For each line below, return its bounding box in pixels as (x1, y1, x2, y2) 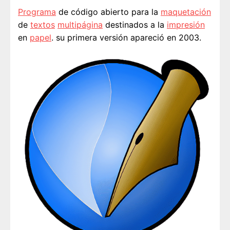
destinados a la (103, 19, 167, 30)
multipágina (57, 19, 103, 30)
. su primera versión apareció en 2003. (51, 32, 201, 43)
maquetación (161, 6, 211, 17)
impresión (167, 19, 205, 30)
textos (30, 19, 55, 30)
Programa (18, 6, 56, 17)
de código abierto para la (56, 6, 161, 17)
